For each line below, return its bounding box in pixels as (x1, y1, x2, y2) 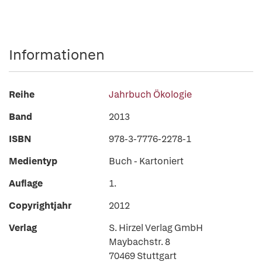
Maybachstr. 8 (109, 236, 170, 248)
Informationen (9, 46, 105, 64)
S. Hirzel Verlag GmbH (109, 222, 203, 234)
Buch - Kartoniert (109, 155, 184, 167)
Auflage (9, 177, 43, 189)
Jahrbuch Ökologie (109, 88, 192, 101)
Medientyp (9, 155, 57, 167)
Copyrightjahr (9, 199, 71, 212)
